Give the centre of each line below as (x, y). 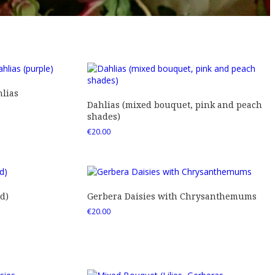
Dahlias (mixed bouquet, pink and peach (174, 104)
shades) (103, 116)
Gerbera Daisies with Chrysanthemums (172, 196)
